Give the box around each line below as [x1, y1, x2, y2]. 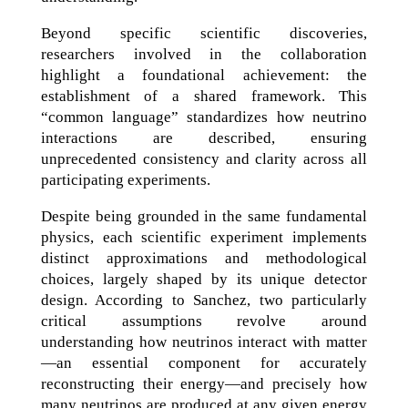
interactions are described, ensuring [40, 128, 368, 147]
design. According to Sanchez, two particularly [40, 291, 368, 309]
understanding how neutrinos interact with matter [40, 332, 368, 351]
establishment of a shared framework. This [40, 87, 368, 105]
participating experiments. [40, 170, 210, 189]
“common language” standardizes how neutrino [40, 107, 368, 126]
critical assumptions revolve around [40, 311, 368, 330]
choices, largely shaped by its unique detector [40, 270, 368, 288]
